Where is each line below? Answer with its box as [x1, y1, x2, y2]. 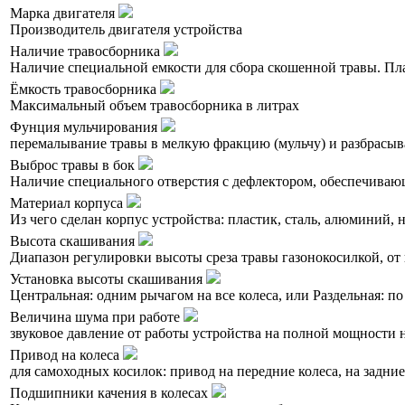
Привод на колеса [10, 347, 123, 363]
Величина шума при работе [10, 309, 184, 325]
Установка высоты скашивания [10, 271, 206, 287]
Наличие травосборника [10, 43, 164, 60]
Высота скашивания [10, 233, 138, 250]
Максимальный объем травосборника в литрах [10, 98, 299, 114]
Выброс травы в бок [10, 157, 138, 174]
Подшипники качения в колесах [10, 385, 212, 401]
